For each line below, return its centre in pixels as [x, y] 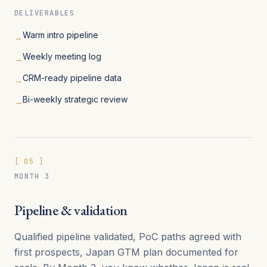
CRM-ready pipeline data [72, 77]
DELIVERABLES [45, 13]
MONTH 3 [32, 176]
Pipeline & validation [71, 210]
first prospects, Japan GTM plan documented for [126, 252]
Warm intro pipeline [60, 35]
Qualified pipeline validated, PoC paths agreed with [128, 236]
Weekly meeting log [62, 56]
